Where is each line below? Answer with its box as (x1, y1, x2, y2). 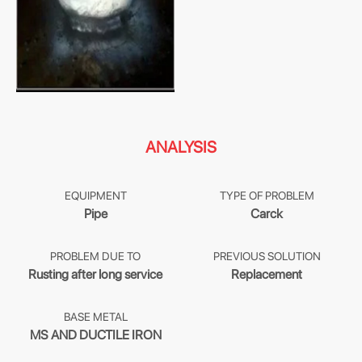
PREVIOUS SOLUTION (213, 250, 321, 263)
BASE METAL (63, 310, 128, 323)
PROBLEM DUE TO (50, 250, 141, 263)
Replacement (231, 267, 302, 282)
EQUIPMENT (64, 189, 127, 202)
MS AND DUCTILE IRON (29, 327, 162, 343)
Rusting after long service (28, 267, 162, 282)
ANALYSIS (145, 137, 217, 157)
